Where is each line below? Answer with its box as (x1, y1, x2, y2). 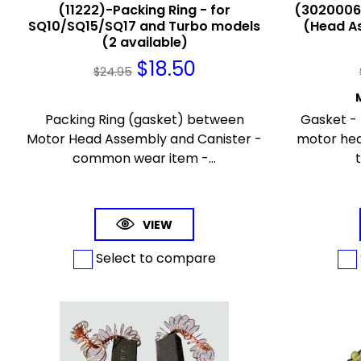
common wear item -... (73, 149, 217, 168)
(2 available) (101, 33, 188, 52)
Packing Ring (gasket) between (44, 110, 244, 130)
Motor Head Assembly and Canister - (27, 130, 263, 149)
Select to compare (92, 249, 216, 268)
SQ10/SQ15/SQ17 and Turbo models (28, 17, 261, 36)
